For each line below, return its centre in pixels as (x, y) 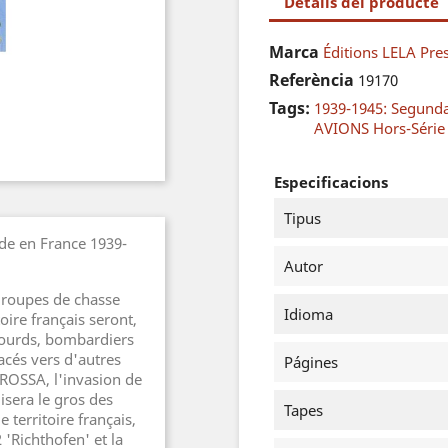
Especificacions (331, 182)
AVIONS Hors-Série (379, 128)
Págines (311, 362)
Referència (311, 80)
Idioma (308, 314)
